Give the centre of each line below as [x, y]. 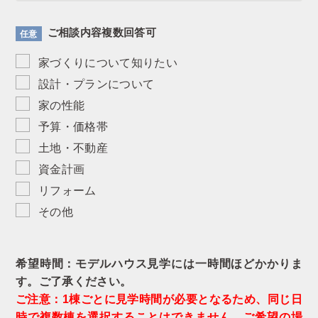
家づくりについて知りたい [108, 62]
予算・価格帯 [73, 126]
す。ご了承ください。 [74, 281]
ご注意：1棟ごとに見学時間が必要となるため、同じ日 [159, 299]
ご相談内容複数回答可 [102, 33]
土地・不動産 [73, 148]
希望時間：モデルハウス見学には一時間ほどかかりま [159, 263]
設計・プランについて [97, 84]
